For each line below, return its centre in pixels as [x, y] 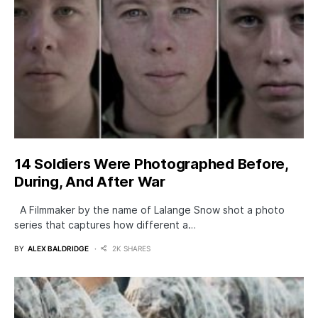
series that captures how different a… [105, 225]
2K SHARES [131, 249]
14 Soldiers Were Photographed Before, [151, 164]
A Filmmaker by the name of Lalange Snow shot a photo [149, 210]
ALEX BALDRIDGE [58, 249]
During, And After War [90, 182]
